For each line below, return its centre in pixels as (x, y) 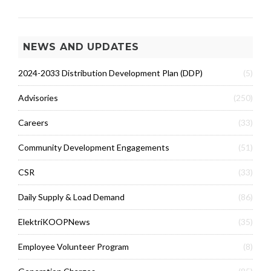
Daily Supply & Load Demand (71, 197)
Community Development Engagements (94, 147)
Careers (33, 122)
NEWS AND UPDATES (81, 47)
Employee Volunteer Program (73, 246)
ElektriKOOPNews (54, 221)
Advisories (38, 97)
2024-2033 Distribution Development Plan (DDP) (110, 73)
